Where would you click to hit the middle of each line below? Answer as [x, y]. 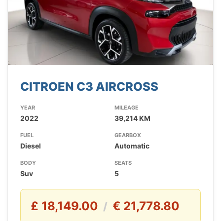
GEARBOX [128, 135]
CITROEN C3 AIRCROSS [89, 87]
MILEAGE [126, 108]
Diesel [31, 146]
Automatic [132, 146]
